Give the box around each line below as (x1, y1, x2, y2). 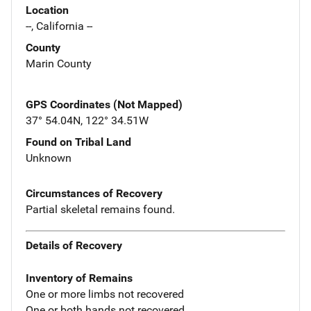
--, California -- (26, 19, 92, 33)
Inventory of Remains (26, 271, 133, 285)
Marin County (26, 56, 92, 70)
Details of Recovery (26, 239, 122, 253)
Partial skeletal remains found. (26, 202, 175, 216)
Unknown (26, 151, 72, 165)
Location (26, 3, 69, 17)
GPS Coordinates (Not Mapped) (26, 97, 183, 111)
